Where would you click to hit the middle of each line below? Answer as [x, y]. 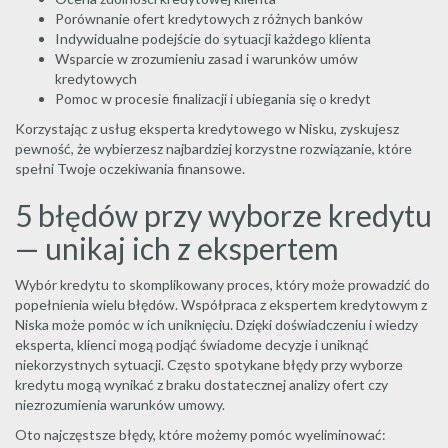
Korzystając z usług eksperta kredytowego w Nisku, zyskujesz [207, 128]
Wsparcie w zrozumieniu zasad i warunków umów [206, 58]
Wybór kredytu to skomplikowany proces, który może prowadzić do [222, 284]
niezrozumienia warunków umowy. [120, 404]
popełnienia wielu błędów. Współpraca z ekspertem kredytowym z [221, 304]
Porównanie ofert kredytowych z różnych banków [209, 18]
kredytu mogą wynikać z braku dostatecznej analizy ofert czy [201, 384]
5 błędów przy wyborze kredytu [223, 215]
